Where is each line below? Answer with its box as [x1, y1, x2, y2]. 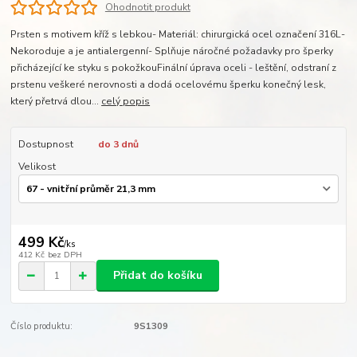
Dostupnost [18, 137, 73, 151]
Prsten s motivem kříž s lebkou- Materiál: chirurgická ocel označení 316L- [10, 27, 346, 41]
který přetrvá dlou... [10, 94, 102, 108]
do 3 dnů [97, 137, 139, 151]
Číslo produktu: [10, 320, 73, 333]
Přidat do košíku [113, 268, 202, 284]
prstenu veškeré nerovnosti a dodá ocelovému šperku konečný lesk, [10, 77, 327, 91]
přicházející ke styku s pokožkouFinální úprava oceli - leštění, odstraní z [10, 61, 337, 74]
